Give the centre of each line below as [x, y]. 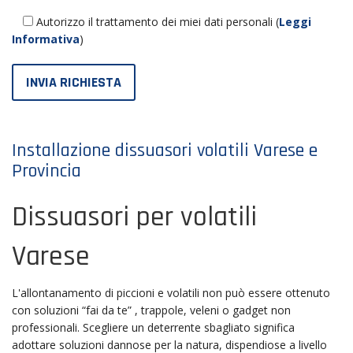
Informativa [46, 39]
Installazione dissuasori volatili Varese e [165, 150]
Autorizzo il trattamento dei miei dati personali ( [156, 21]
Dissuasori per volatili [134, 217]
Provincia [46, 171]
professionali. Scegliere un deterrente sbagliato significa [153, 327]
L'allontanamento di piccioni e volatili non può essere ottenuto [171, 293]
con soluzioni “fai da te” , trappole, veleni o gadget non [151, 310]
